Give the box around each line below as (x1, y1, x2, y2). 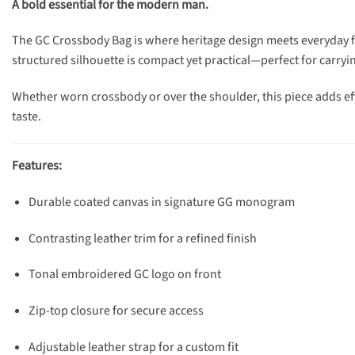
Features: (12, 157, 62, 175)
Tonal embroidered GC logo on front (28, 265, 221, 284)
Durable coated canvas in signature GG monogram (28, 193, 295, 211)
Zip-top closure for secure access (28, 302, 204, 320)
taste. (12, 108, 41, 126)
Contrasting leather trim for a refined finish (28, 229, 257, 247)
